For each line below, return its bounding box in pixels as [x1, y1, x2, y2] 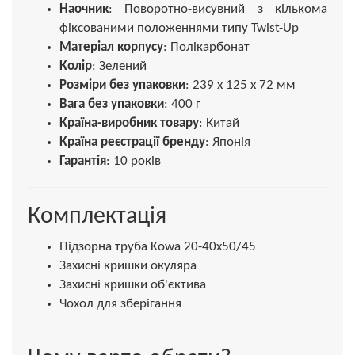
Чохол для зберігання [59, 296, 181, 311]
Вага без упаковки [59, 97, 164, 111]
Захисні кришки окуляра [59, 258, 197, 273]
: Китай [199, 116, 239, 130]
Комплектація [28, 204, 166, 229]
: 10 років [106, 154, 161, 168]
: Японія [205, 135, 250, 149]
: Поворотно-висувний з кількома [109, 2, 327, 16]
